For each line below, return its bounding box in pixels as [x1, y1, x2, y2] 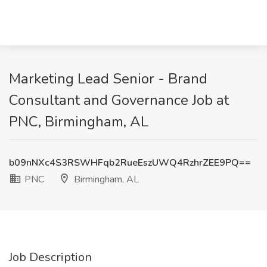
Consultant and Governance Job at [9, 91, 229, 110]
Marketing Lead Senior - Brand [9, 69, 207, 88]
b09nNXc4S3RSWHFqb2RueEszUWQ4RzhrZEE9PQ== [9, 156, 251, 169]
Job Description [9, 249, 92, 265]
